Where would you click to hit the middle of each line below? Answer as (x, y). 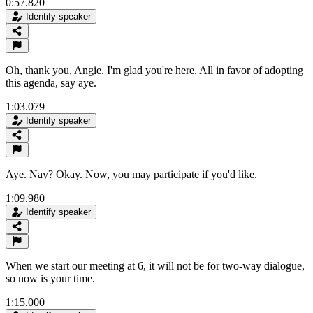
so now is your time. (50, 278)
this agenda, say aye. (51, 82)
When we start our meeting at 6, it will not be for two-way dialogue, (155, 265)
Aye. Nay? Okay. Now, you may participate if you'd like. (131, 174)
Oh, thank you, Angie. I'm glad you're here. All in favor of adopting (154, 70)
